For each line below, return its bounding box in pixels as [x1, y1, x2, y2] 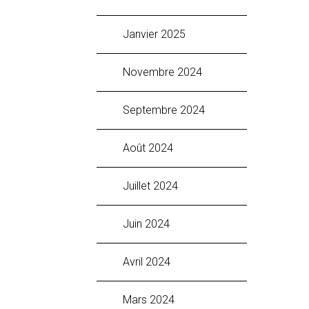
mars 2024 [132, 292, 175, 306]
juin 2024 [129, 217, 170, 230]
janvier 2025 [129, 27, 186, 41]
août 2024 [130, 141, 173, 154]
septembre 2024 [130, 103, 205, 117]
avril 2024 [130, 255, 170, 268]
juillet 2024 [129, 179, 178, 192]
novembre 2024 [130, 65, 202, 79]
